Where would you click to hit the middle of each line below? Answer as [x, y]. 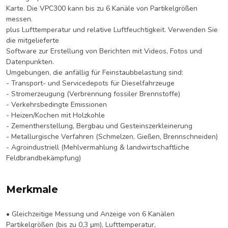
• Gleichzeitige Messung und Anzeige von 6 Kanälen [90, 214]
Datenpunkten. [30, 62]
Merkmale [32, 189]
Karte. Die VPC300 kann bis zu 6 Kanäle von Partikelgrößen [102, 8]
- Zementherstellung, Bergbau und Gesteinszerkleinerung [99, 126]
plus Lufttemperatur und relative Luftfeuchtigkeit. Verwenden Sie [112, 30]
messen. [19, 19]
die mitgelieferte [33, 40]
